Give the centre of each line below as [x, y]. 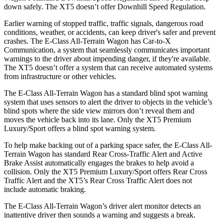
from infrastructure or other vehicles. [60, 76]
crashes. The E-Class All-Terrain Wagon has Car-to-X [87, 41]
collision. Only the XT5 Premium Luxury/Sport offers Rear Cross [106, 171]
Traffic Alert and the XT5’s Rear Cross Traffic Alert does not [98, 180]
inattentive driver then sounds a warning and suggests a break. [100, 215]
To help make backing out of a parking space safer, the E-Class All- [108, 145]
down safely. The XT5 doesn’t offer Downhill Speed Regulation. [105, 6]
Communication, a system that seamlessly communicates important [107, 50]
